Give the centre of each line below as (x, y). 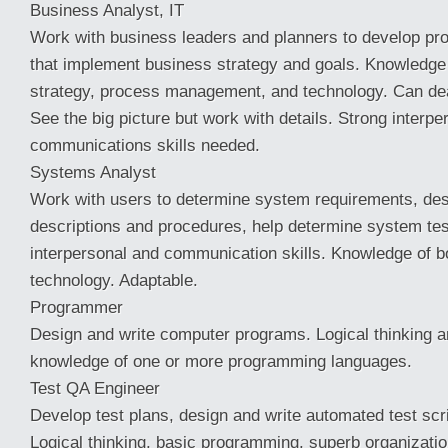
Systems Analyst (93, 172)
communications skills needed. (145, 145)
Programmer (76, 307)
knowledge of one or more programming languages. (221, 361)
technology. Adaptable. (114, 280)
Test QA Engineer (95, 388)
